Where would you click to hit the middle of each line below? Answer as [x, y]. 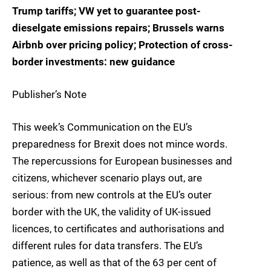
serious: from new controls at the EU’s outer [112, 195]
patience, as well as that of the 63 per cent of [114, 263]
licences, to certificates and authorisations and [118, 229]
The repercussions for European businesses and [122, 161]
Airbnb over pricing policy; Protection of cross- [122, 45]
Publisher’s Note [49, 95]
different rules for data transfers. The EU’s [107, 246]
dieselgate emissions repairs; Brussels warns [118, 28]
